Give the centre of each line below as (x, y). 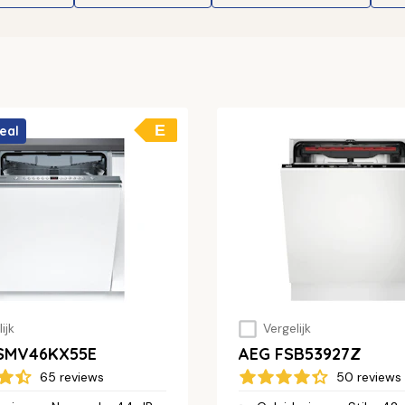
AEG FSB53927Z (300, 353)
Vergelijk (287, 329)
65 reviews (72, 377)
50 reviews (369, 377)
